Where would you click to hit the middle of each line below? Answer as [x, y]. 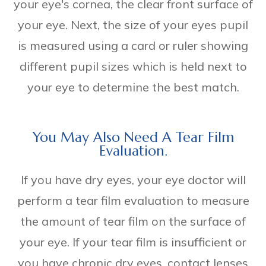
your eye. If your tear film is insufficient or [133, 242]
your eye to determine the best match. [133, 87]
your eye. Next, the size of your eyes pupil [133, 24]
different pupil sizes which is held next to [133, 66]
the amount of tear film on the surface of [133, 221]
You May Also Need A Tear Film [133, 137]
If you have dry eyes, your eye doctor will [133, 179]
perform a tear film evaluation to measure [133, 200]
